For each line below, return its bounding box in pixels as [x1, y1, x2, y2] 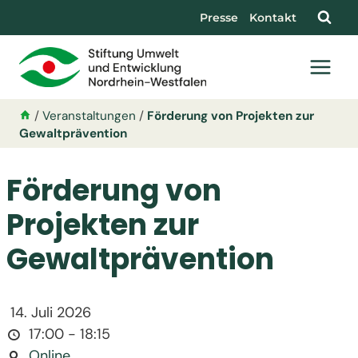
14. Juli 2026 [6, 303, 91, 323]
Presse [200, 10, 238, 25]
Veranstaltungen [42, 107, 137, 124]
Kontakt [249, 10, 296, 25]
